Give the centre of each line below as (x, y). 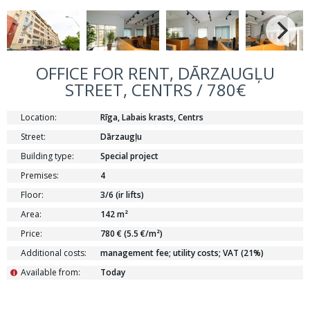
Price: (31, 234)
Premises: (40, 175)
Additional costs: (54, 253)
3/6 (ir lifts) (122, 195)
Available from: (51, 272)
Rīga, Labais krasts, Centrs (152, 117)
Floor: (32, 195)
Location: (39, 117)
